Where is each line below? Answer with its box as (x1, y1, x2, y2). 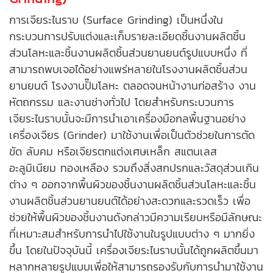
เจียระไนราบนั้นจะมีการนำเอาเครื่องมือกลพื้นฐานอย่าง (9, 110, 246, 127)
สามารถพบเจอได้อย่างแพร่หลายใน (9, 61, 162, 78)
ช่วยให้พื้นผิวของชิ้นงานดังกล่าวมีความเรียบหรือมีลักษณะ (9, 209, 262, 226)
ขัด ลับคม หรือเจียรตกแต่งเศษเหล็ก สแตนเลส (9, 143, 217, 160)
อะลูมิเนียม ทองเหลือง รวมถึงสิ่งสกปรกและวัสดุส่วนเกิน (9, 160, 259, 177)
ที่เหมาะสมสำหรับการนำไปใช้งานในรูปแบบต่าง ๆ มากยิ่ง (9, 225, 255, 243)
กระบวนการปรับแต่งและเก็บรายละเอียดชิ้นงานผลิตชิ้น (9, 28, 246, 45)
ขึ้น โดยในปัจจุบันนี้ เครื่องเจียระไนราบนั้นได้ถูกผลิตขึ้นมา (9, 242, 258, 259)
